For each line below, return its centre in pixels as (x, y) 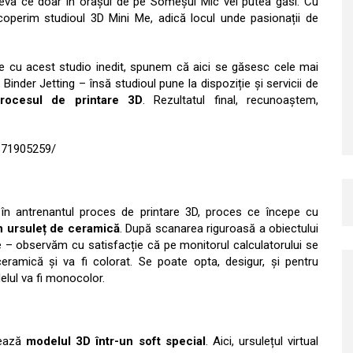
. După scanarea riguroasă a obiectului (219, 229)
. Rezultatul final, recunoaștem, (231, 100)
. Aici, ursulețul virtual (262, 341)
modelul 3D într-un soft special (116, 341)
